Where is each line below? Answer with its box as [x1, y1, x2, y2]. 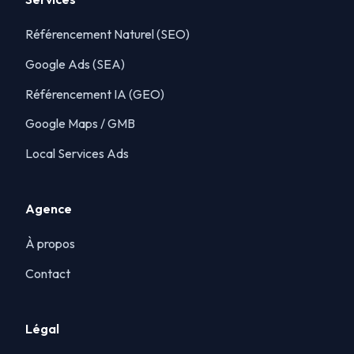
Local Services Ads [25, 145, 129, 162]
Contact [25, 265, 70, 281]
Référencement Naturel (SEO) [25, 26, 190, 43]
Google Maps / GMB [25, 115, 135, 132]
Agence [25, 201, 72, 217]
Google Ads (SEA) [25, 55, 125, 72]
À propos [25, 235, 75, 252]
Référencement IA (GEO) [25, 85, 164, 102]
